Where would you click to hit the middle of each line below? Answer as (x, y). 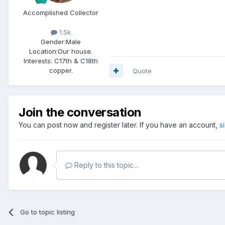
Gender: (53, 41)
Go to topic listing (48, 212)
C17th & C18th (75, 61)
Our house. (75, 51)
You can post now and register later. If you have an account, (119, 125)
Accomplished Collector (61, 12)
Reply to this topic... (105, 165)
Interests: (38, 61)
